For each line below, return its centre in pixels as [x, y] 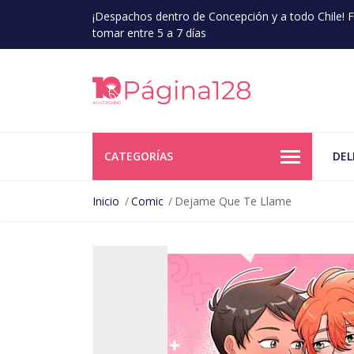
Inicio [106, 201]
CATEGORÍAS [139, 156]
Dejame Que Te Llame [233, 201]
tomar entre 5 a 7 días [149, 33]
